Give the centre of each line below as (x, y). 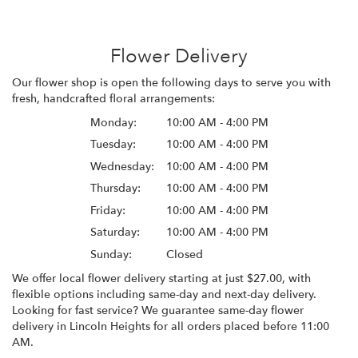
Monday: (113, 122)
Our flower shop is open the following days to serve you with (171, 82)
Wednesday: (122, 166)
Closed (184, 254)
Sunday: (111, 254)
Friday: (107, 210)
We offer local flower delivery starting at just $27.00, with (161, 278)
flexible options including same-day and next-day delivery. (164, 294)
